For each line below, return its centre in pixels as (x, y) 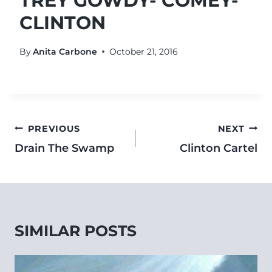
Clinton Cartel (219, 148)
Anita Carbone (65, 51)
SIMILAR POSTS (76, 230)
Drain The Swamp (64, 148)
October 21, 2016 (144, 51)
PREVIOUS (54, 128)
